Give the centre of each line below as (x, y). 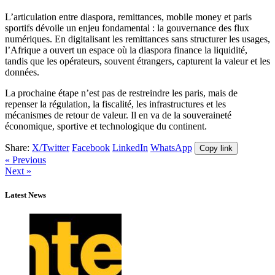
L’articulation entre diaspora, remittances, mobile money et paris (128, 17)
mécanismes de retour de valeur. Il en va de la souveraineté (118, 115)
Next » (18, 171)
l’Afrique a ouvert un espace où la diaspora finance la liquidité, (126, 50)
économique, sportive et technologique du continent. (106, 126)
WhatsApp (171, 147)
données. (22, 72)
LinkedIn (130, 147)
